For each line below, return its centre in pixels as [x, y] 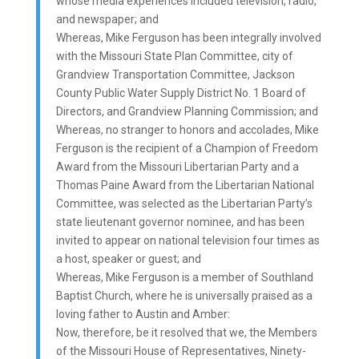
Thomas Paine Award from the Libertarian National [185, 185]
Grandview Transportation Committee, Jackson [175, 75]
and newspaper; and [107, 19]
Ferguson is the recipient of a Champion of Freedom [187, 148]
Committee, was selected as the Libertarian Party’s [184, 204]
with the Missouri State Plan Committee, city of [174, 56]
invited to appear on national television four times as [188, 240]
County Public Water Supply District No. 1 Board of [181, 93]
